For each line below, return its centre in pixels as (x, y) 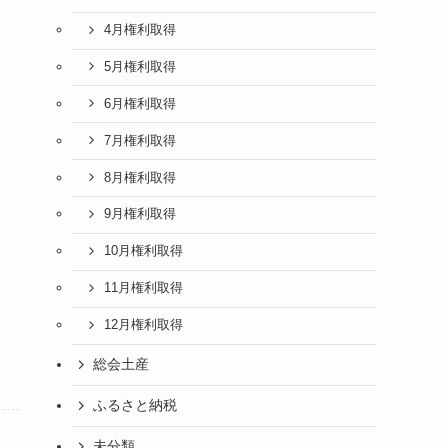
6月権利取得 (139, 103)
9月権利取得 (139, 214)
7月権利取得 (139, 140)
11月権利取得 (143, 288)
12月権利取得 (143, 325)
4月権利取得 (139, 30)
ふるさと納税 (135, 405)
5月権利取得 (139, 66)
